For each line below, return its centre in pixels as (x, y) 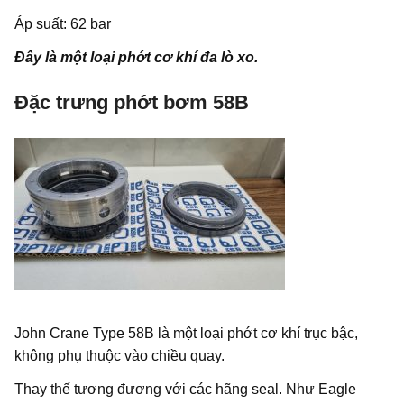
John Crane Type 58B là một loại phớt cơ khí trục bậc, (186, 334)
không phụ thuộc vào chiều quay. (119, 356)
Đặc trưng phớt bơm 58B (132, 103)
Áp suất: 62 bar (63, 24)
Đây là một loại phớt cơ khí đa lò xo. (136, 58)
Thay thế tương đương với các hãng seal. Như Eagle (185, 390)
